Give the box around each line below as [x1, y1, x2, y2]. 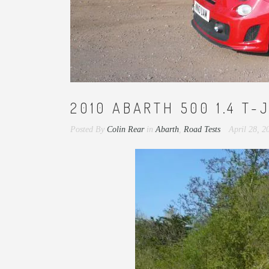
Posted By [70, 125, 104, 134]
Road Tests [184, 125, 220, 134]
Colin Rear [107, 125, 144, 134]
